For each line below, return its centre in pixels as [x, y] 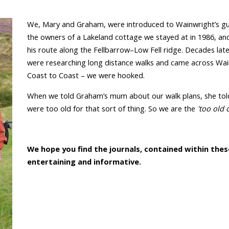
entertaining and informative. [84, 162]
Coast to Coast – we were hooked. [86, 75]
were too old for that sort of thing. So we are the [112, 109]
